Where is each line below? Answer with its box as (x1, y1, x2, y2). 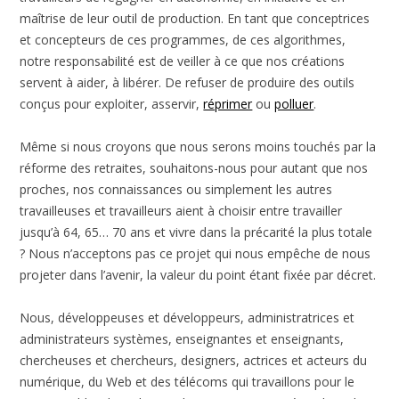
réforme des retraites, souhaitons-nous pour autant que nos (20, 159, 369, 176)
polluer (274, 94, 314, 112)
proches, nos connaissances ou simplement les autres (20, 180, 333, 198)
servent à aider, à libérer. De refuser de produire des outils (20, 73, 355, 91)
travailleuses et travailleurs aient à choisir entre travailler (20, 201, 343, 219)
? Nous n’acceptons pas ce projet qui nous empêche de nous (20, 244, 371, 262)
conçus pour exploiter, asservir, (20, 94, 204, 112)
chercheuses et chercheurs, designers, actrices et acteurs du (20, 351, 368, 369)
